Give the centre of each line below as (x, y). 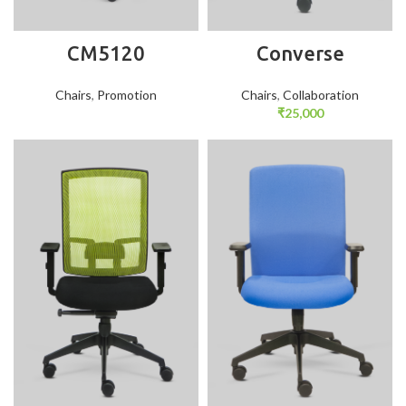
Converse (300, 53)
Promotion (127, 95)
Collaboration (321, 95)
